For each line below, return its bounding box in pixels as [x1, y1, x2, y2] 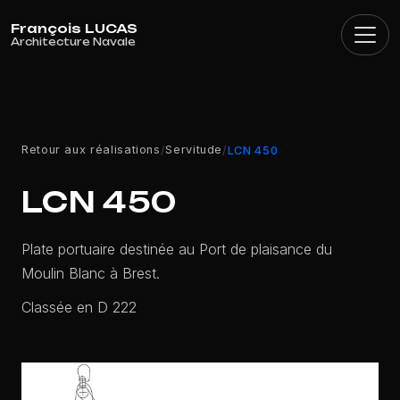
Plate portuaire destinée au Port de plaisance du [21, 240, 332, 259]
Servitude [165, 143, 223, 157]
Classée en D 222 [21, 297, 137, 316]
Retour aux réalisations [21, 143, 161, 157]
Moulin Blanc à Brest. [21, 264, 160, 283]
